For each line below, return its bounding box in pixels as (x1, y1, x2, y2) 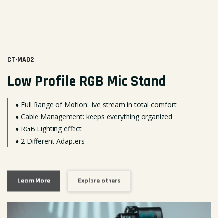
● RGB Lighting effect (15, 124, 82, 133)
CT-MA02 (7, 55, 34, 64)
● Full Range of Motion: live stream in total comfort (15, 100, 177, 109)
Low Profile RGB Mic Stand (7, 72, 166, 91)
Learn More (18, 174, 50, 183)
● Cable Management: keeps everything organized (15, 112, 172, 121)
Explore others (78, 174, 121, 183)
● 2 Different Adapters (15, 136, 85, 145)
